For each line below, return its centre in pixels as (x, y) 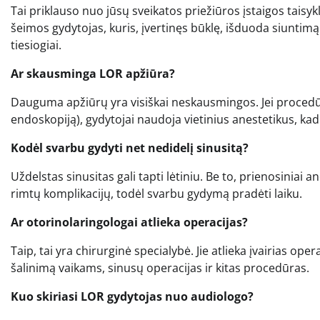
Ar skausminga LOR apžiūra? (93, 74)
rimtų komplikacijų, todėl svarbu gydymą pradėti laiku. (156, 194)
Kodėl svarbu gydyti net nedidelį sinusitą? (130, 148)
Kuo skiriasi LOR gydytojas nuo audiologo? (132, 297)
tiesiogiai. (36, 45)
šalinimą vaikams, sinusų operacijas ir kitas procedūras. (160, 268)
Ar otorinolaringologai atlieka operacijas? (129, 222)
